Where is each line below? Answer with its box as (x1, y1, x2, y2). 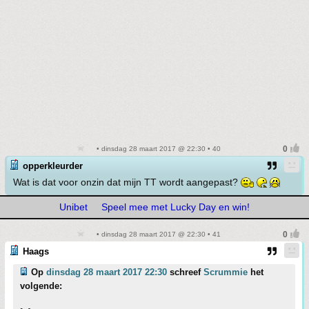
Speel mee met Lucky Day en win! (101, 201, 250, 212)
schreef (167, 266, 203, 277)
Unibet (59, 201, 88, 212)
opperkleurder (23, 160, 83, 171)
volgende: (20, 280, 62, 291)
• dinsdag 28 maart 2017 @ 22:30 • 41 (94, 230, 221, 238)
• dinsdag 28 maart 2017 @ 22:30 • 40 (94, 144, 221, 152)
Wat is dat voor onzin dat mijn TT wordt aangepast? (13, 176, 241, 188)
